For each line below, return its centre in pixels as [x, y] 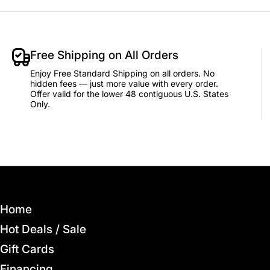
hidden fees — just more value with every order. [124, 83]
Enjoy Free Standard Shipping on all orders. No [123, 73]
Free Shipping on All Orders [105, 55]
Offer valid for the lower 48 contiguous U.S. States [130, 94]
